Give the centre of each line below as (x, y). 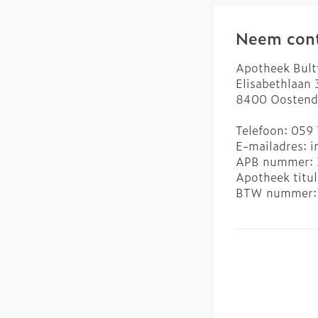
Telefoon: (263, 130)
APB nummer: (276, 161)
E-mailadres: (273, 146)
